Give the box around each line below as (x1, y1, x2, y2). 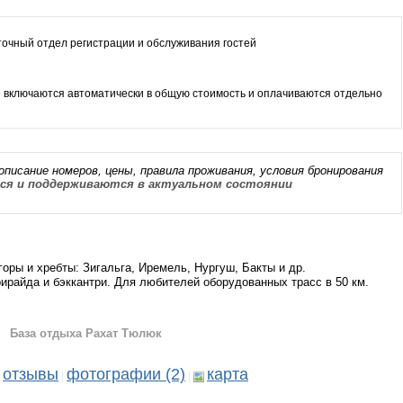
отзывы (3, 365, 58, 383)
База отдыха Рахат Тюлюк (10, 327, 162, 340)
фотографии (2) (67, 365, 185, 383)
